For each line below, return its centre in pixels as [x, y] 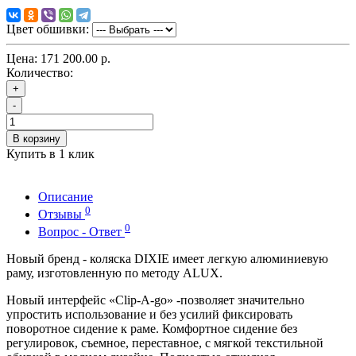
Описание [66, 196]
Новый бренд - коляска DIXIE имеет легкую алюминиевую [167, 259]
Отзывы [62, 215]
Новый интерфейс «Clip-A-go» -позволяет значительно [155, 300]
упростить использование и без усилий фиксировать [149, 315]
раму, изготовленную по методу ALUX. [114, 273]
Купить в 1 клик [50, 153]
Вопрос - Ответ [81, 232]
